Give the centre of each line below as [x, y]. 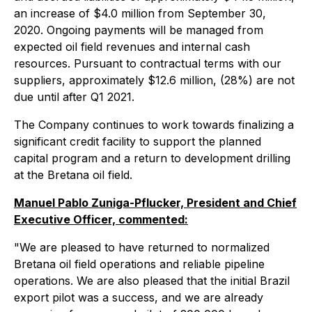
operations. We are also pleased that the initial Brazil [152, 281]
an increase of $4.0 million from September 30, [140, 13]
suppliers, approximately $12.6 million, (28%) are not [154, 80]
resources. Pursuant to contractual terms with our [148, 63]
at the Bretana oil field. [73, 175]
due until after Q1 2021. [74, 97]
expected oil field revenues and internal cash [132, 47]
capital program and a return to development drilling [152, 158]
